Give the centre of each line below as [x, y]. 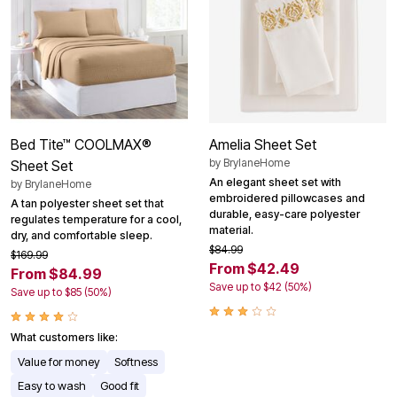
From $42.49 [254, 269]
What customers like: [64, 338]
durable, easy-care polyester [284, 214]
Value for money [59, 362]
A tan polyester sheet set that [87, 204]
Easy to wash [52, 386]
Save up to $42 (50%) [261, 287]
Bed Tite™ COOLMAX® [81, 145]
